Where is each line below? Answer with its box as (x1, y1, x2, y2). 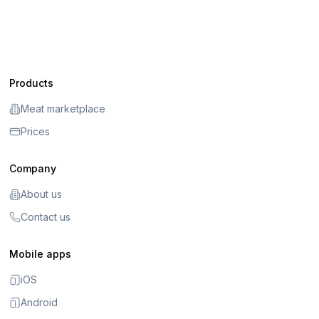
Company (9, 162, 57, 175)
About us (21, 188, 63, 201)
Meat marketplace (21, 103, 106, 115)
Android (21, 296, 58, 309)
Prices (21, 125, 51, 138)
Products (9, 77, 54, 90)
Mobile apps (9, 248, 72, 261)
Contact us (21, 211, 71, 224)
